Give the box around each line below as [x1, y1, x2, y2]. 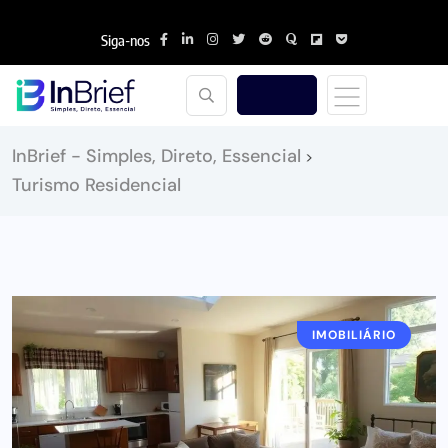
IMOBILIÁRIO [312, 326, 396, 343]
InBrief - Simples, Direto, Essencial [12, 143, 301, 168]
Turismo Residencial [12, 172, 181, 197]
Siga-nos [101, 30, 150, 49]
